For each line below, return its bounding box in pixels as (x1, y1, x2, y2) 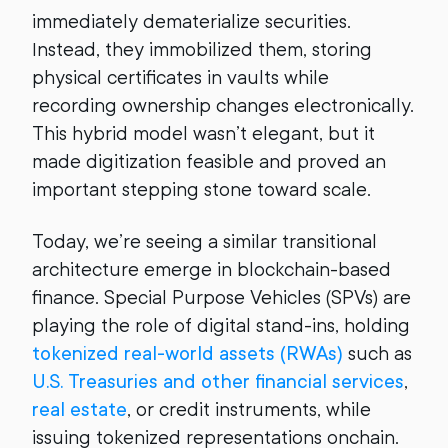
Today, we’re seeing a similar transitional (32, 230, 377, 253)
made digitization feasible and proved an (32, 150, 386, 173)
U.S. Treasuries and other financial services (32, 370, 404, 393)
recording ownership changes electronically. (32, 94, 414, 117)
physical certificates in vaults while (32, 66, 329, 89)
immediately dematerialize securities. (32, 10, 351, 33)
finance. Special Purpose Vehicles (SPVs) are (32, 286, 411, 309)
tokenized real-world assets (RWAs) (32, 342, 343, 365)
